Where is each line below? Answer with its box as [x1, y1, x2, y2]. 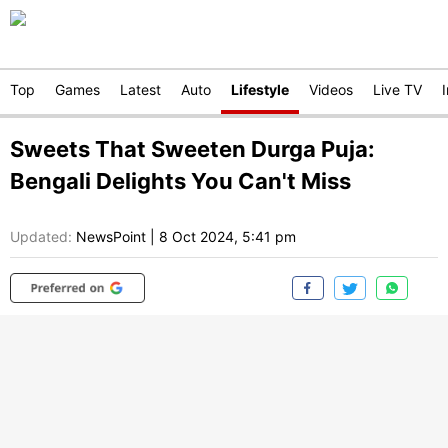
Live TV [373, 81, 422, 98]
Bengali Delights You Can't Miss [10, 168, 351, 194]
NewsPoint [76, 228, 146, 246]
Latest [120, 81, 161, 98]
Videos [309, 81, 353, 98]
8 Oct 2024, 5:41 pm [159, 228, 296, 246]
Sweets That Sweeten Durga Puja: [10, 136, 375, 162]
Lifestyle [231, 81, 289, 98]
